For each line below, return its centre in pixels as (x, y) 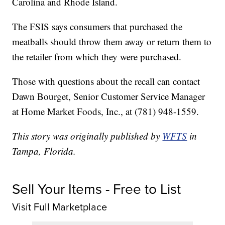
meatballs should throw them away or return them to (112, 42)
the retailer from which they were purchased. (97, 57)
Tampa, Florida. (44, 151)
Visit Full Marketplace (60, 207)
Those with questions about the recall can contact (106, 81)
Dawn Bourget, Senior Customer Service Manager (109, 96)
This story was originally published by (87, 136)
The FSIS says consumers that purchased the (97, 27)
